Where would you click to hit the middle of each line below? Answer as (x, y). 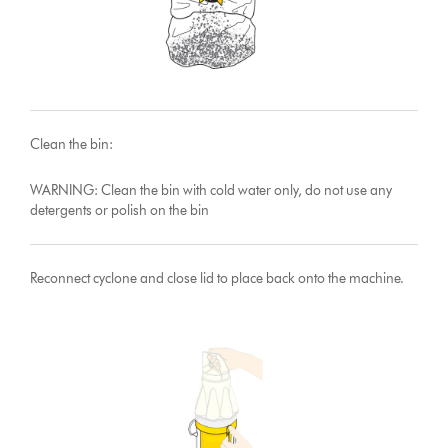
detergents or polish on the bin (120, 210)
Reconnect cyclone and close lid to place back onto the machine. (217, 278)
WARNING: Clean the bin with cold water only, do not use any (211, 190)
